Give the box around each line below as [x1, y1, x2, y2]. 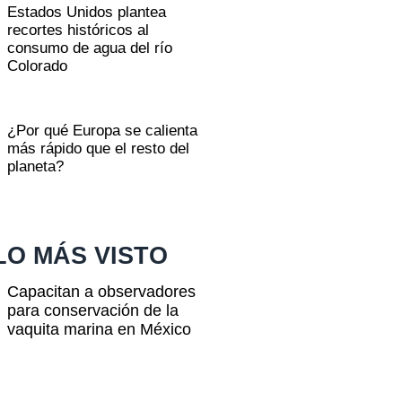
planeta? [7, 157, 65, 175]
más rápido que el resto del [7, 139, 190, 157]
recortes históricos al [7, 21, 150, 39]
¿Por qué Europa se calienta [7, 121, 198, 139]
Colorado [7, 57, 68, 74]
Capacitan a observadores [7, 282, 197, 301]
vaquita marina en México [7, 319, 192, 338]
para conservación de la [7, 301, 179, 319]
